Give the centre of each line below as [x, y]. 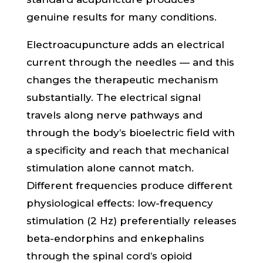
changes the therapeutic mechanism [122, 80]
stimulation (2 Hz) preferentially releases [131, 221]
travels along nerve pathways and [114, 115]
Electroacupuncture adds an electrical [125, 45]
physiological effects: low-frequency [119, 203]
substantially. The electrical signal [113, 97]
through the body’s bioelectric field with [130, 133]
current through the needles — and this [130, 62]
